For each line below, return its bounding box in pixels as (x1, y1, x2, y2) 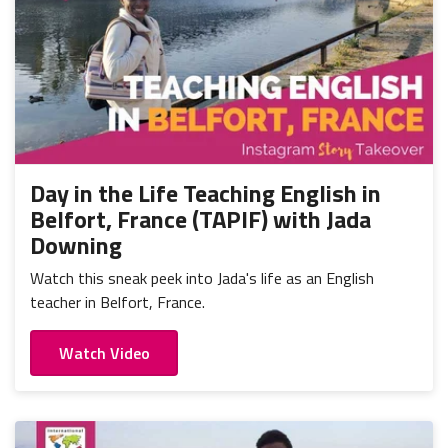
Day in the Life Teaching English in (30, 174, 381, 211)
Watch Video (58, 340, 150, 365)
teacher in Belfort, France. (30, 289, 205, 314)
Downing (30, 226, 122, 263)
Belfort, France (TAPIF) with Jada (30, 200, 371, 237)
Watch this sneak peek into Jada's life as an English (30, 265, 374, 290)
